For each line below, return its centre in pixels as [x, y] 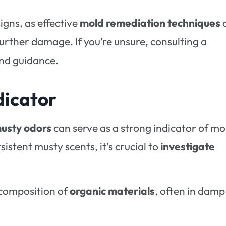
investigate [188, 146]
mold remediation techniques [150, 22]
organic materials [112, 190]
